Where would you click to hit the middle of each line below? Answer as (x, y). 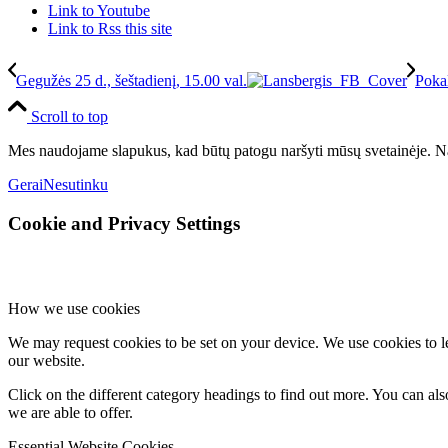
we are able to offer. (70, 412)
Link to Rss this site (110, 29)
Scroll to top (69, 117)
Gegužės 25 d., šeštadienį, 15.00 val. (131, 81)
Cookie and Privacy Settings (124, 223)
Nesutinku (75, 185)
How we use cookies (74, 308)
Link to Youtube (99, 11)
